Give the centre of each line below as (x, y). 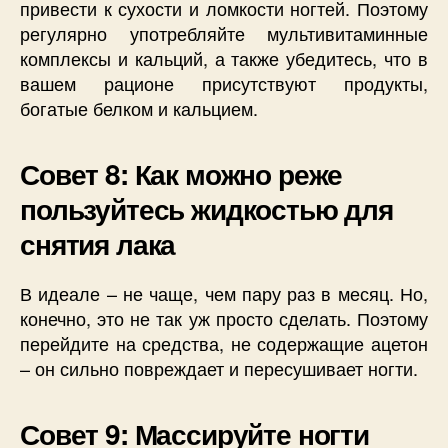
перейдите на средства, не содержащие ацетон (224, 343)
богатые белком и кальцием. (139, 108)
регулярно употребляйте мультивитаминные (224, 33)
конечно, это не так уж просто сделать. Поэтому (224, 318)
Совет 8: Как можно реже (181, 174)
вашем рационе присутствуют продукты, (224, 83)
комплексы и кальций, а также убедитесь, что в (224, 58)
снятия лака (98, 244)
